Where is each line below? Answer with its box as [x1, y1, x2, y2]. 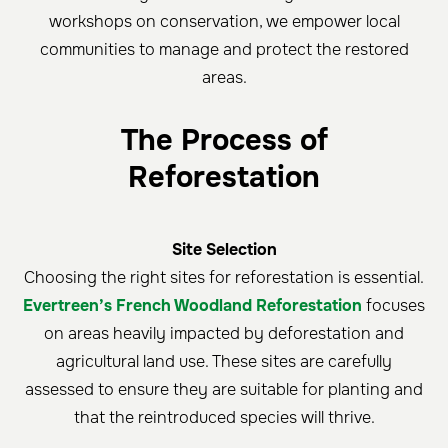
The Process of [120, 122, 328, 160]
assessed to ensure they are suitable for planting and [25, 379, 423, 401]
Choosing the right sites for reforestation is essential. [24, 267, 424, 289]
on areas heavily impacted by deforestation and [44, 323, 404, 345]
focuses [362, 295, 425, 317]
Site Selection [171, 239, 277, 261]
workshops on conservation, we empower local [48, 11, 400, 33]
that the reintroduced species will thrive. [73, 407, 375, 429]
